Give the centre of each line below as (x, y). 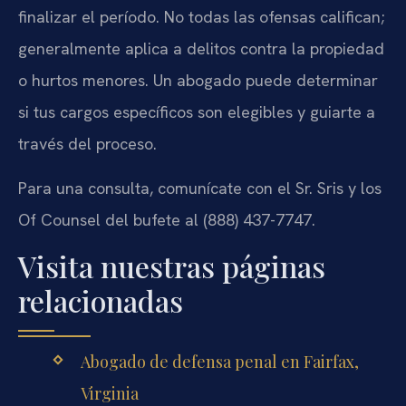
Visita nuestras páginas (172, 266)
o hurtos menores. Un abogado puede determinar (198, 81)
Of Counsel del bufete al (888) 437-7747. (167, 220)
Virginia (109, 393)
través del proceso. (87, 144)
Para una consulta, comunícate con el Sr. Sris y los (200, 188)
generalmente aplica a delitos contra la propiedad (201, 49)
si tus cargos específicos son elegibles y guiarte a (197, 112)
